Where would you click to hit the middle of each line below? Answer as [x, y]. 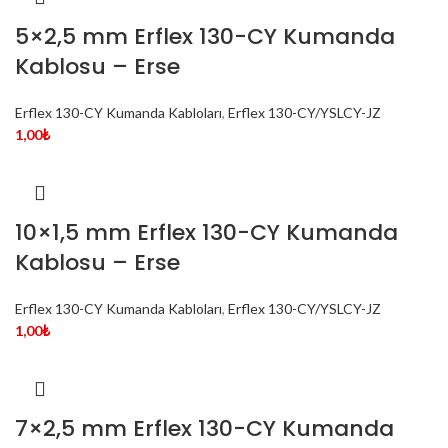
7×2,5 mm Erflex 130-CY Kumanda [204, 429]
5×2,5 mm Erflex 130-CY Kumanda [205, 37]
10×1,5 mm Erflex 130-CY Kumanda [206, 233]
